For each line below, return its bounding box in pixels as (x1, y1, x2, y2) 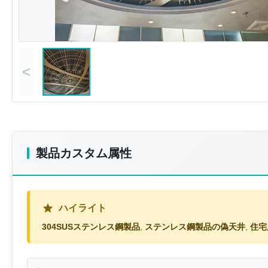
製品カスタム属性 (36, 147, 132, 160)
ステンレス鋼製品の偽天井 (145, 222, 245, 232)
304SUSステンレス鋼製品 (42, 222, 140, 232)
